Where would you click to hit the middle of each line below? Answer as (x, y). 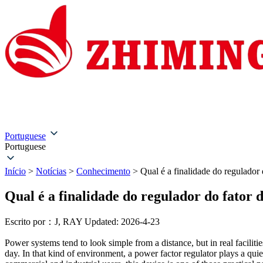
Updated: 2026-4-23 (122, 221)
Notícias (51, 171)
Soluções (175, 104)
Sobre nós (62, 104)
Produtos (114, 104)
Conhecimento (103, 171)
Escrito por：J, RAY (43, 221)
